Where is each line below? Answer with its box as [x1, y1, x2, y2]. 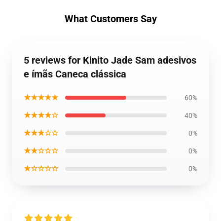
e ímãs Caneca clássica [24, 68, 126, 80]
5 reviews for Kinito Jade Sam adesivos [24, 54, 196, 66]
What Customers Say [64, 13, 157, 25]
